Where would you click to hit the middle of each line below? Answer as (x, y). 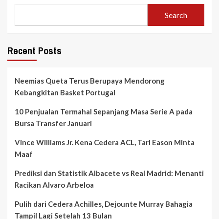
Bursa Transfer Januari (53, 123)
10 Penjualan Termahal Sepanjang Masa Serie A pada (104, 112)
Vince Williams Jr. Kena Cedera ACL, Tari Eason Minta (105, 142)
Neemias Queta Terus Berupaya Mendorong (90, 81)
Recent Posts (34, 51)
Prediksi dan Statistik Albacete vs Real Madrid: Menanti (109, 173)
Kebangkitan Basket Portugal (65, 93)
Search (176, 15)
